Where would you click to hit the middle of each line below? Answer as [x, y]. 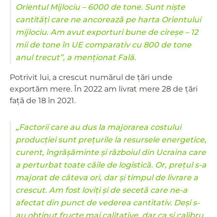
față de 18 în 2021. [43, 100]
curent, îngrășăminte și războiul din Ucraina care [111, 152]
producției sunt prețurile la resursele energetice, [111, 139]
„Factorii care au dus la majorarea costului [98, 127]
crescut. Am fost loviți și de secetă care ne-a [101, 190]
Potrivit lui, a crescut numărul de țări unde [91, 77]
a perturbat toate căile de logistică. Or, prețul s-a [111, 165]
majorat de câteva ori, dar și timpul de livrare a [107, 177]
